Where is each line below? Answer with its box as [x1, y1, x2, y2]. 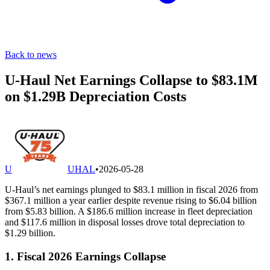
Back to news [5, 49, 57, 60]
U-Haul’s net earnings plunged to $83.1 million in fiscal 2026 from [5, 184, 258, 195]
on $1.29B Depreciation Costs [5, 88, 186, 104]
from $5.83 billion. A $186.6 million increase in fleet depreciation [5, 206, 253, 216]
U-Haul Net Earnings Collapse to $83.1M [5, 72, 258, 88]
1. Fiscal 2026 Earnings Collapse [5, 250, 166, 263]
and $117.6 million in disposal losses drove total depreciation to [5, 216, 245, 227]
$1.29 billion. [5, 227, 55, 238]
